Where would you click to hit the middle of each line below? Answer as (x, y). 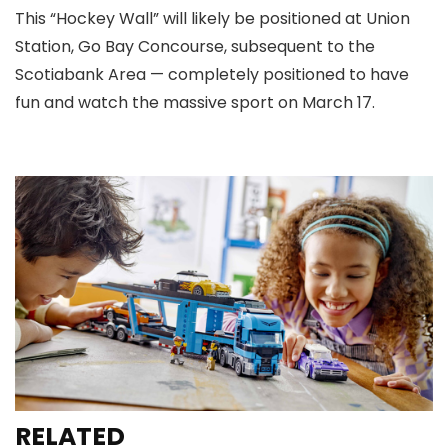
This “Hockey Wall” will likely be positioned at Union (212, 18)
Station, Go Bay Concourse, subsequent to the (195, 46)
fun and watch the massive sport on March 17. (197, 102)
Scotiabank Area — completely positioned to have (212, 74)
